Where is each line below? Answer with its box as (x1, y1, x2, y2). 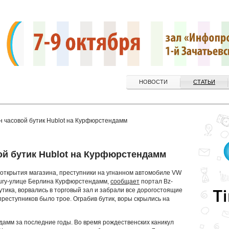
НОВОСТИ (139, 79, 168, 85)
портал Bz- (140, 178, 173, 186)
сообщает (110, 178, 140, 186)
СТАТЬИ (193, 79, 215, 85)
